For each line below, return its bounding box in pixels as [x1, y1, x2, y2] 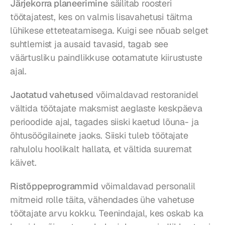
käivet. [10, 156, 37, 168]
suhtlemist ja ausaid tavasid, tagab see [10, 38, 168, 50]
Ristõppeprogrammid [10, 180, 98, 192]
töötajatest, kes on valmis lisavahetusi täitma [10, 11, 192, 23]
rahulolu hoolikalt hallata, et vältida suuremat [10, 143, 192, 155]
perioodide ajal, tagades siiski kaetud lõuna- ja [10, 116, 199, 128]
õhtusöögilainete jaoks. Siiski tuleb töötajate [10, 129, 188, 141]
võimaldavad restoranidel [93, 88, 199, 100]
